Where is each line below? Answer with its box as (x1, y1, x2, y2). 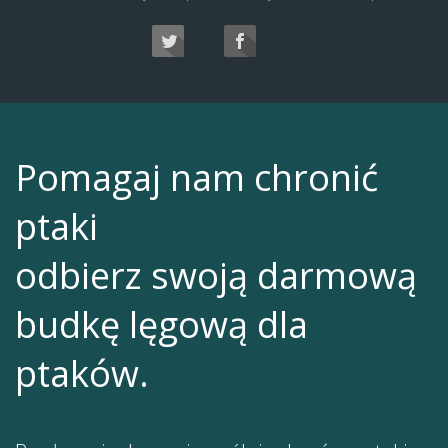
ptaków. (15, 348, 149, 398)
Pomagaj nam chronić (15, 152, 378, 202)
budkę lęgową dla (15, 299, 308, 349)
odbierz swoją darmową (15, 250, 417, 300)
